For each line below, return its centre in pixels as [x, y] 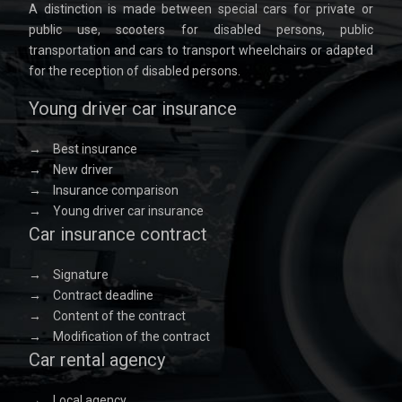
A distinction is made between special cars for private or [201, 9]
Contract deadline [102, 295]
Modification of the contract [130, 336]
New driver [82, 170]
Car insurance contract [118, 234]
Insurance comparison [114, 190]
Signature [79, 275]
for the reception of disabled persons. [135, 71]
